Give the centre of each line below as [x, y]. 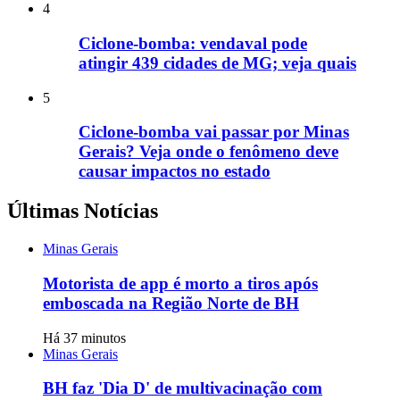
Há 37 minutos [84, 337]
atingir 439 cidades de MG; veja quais [217, 62]
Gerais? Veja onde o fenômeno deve [208, 152]
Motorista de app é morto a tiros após [180, 283]
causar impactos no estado [175, 171]
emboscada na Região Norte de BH [171, 303]
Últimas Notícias [83, 211]
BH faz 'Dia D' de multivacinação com [183, 388]
